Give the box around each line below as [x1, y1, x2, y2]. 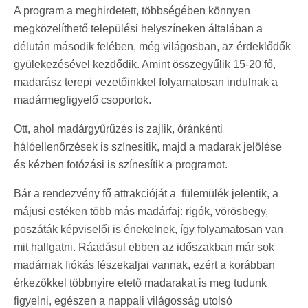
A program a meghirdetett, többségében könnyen [14, 4, 250, 16]
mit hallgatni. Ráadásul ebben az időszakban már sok [14, 241, 274, 253]
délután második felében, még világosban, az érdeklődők [14, 40, 291, 52]
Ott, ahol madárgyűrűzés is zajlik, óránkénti [14, 122, 223, 135]
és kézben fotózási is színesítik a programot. [14, 158, 228, 170]
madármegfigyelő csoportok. [14, 93, 151, 106]
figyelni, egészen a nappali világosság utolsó [14, 294, 232, 307]
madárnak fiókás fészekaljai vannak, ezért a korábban [14, 258, 275, 271]
